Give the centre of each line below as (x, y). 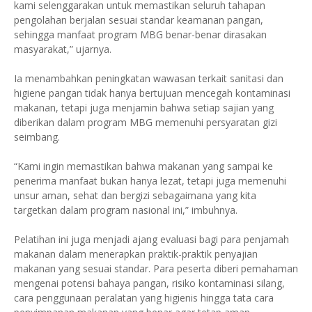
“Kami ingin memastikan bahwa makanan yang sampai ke (143, 166)
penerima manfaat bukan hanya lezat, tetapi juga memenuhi (150, 181)
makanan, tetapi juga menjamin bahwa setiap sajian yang (144, 108)
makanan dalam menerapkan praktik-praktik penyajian (136, 254)
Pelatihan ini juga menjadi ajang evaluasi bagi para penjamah (151, 239)
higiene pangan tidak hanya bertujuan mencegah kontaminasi (152, 93)
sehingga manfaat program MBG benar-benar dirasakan (140, 34)
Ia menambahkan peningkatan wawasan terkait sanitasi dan (149, 78)
